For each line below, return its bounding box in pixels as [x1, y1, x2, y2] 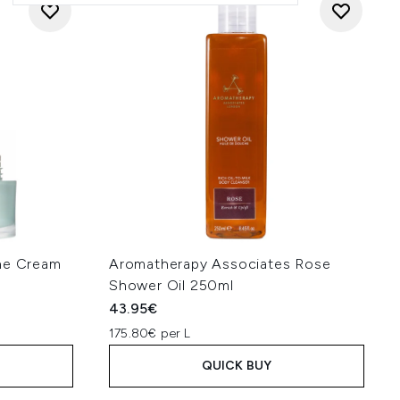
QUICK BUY [201, 358, 272, 373]
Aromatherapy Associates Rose [109, 255, 331, 272]
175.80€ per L [109, 326, 191, 341]
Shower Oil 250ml [109, 277, 234, 294]
